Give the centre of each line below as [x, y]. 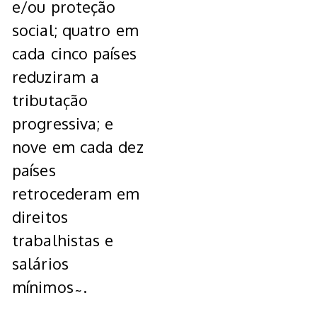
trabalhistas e [63, 240]
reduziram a [56, 77]
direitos [40, 217]
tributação [50, 100]
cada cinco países [74, 53]
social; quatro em [75, 30]
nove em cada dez [78, 147]
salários [40, 264]
